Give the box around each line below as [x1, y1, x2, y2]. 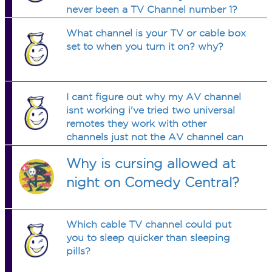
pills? [66, 246, 91, 256]
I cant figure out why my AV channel [66, 92, 242, 102]
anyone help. [66, 145, 127, 155]
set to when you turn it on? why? [66, 41, 224, 52]
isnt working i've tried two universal [66, 105, 236, 115]
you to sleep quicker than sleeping [66, 233, 231, 243]
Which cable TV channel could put [66, 219, 232, 229]
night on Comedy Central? [66, 175, 240, 189]
